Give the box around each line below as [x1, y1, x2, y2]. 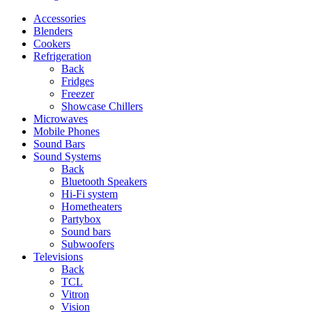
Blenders [33, 25, 72, 38]
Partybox [61, 213, 101, 226]
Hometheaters [61, 201, 122, 213]
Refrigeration [33, 50, 91, 63]
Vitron [61, 288, 89, 301]
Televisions [33, 251, 83, 263]
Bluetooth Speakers [61, 175, 147, 188]
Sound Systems [33, 150, 101, 163]
